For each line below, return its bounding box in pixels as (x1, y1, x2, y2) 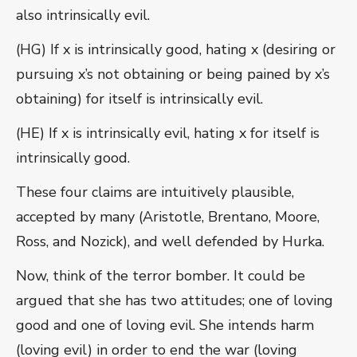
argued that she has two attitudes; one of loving (16, 291, 333, 311)
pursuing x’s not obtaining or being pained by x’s (16, 65, 330, 84)
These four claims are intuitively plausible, (16, 182, 294, 202)
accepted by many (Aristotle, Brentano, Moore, (16, 207, 320, 227)
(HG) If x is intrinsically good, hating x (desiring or (16, 40, 335, 60)
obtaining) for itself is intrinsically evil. (16, 89, 263, 109)
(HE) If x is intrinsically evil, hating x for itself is (16, 124, 320, 143)
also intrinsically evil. (16, 6, 150, 25)
